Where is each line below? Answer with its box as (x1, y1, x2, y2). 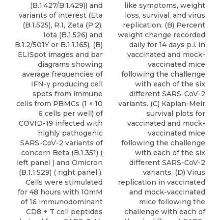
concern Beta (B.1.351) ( (21, 148, 103, 157)
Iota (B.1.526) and (43, 30, 103, 39)
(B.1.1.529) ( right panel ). (19, 168, 103, 177)
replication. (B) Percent (123, 21, 205, 29)
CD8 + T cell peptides (26, 207, 103, 216)
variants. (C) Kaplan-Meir (118, 99, 205, 108)
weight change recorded (118, 30, 205, 39)
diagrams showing (38, 60, 103, 69)
